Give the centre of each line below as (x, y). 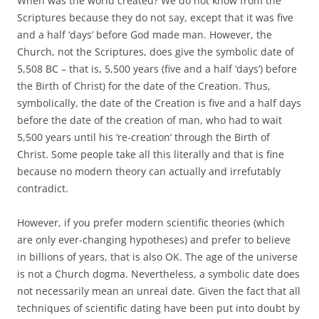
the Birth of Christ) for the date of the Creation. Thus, (144, 85)
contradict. (43, 188)
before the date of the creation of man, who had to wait (150, 120)
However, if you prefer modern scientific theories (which (151, 222)
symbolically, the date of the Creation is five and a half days (159, 103)
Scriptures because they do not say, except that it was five (155, 17)
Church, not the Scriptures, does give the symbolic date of (156, 51)
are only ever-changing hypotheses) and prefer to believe (154, 239)
